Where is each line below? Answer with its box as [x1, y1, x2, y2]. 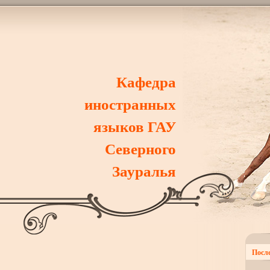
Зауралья [111, 159, 176, 182]
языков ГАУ [93, 115, 176, 137]
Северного [104, 137, 176, 160]
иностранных [84, 92, 176, 115]
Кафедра [116, 70, 176, 93]
